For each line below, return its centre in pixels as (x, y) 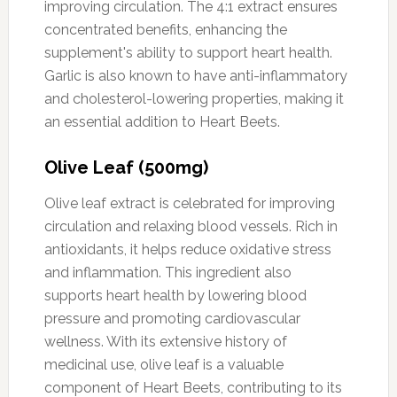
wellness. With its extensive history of (165, 341)
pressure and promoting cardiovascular (172, 318)
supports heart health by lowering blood (175, 295)
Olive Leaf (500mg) (126, 167)
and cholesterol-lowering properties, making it (194, 98)
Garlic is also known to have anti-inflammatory (195, 75)
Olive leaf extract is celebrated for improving (189, 203)
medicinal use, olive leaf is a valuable (163, 364)
